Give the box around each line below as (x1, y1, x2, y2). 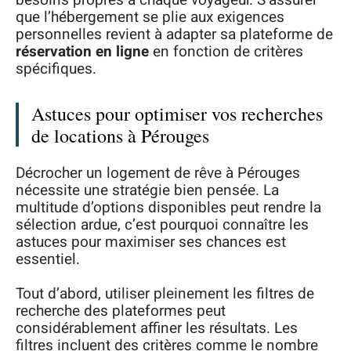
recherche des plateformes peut (16, 300, 226, 323)
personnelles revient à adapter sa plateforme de (16, 24, 333, 46)
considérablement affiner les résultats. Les (16, 317, 298, 340)
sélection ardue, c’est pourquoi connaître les (16, 213, 309, 236)
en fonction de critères (149, 41, 303, 63)
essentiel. (16, 248, 80, 270)
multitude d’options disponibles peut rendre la (16, 196, 321, 219)
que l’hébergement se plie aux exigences (16, 6, 284, 29)
